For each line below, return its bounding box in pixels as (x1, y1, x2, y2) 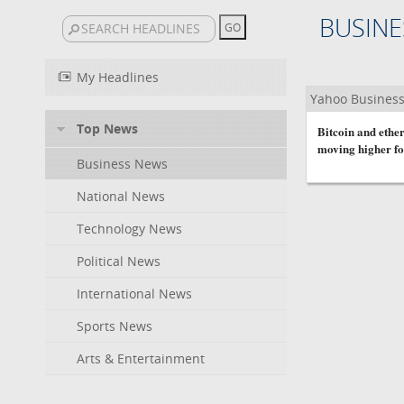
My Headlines (77, 69, 159, 86)
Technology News (77, 220, 182, 237)
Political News (77, 252, 161, 270)
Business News (77, 155, 168, 172)
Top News (77, 120, 138, 137)
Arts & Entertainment (77, 350, 205, 367)
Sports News (77, 317, 152, 335)
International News (77, 285, 192, 302)
